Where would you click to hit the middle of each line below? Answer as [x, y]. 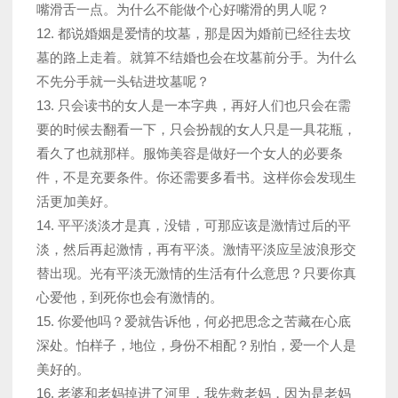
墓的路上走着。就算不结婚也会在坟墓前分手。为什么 [196, 58]
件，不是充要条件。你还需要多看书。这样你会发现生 [196, 178]
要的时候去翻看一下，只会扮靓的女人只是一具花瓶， [196, 130]
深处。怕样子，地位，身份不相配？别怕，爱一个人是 [196, 346]
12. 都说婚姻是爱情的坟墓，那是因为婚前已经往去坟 [194, 34]
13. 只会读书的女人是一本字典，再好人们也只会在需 [194, 106]
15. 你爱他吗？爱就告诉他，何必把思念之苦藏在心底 [194, 322]
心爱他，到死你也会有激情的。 [130, 298]
